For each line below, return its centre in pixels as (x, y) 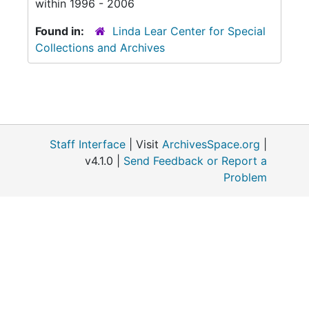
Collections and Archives (100, 48)
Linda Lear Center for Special (189, 31)
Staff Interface (88, 144)
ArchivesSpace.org (211, 144)
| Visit (144, 144)
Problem (245, 177)
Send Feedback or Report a (195, 161)
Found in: (61, 31)
